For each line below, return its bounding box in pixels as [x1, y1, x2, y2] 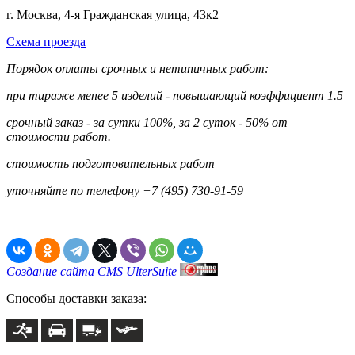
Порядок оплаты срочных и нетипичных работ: [6, 62, 269, 76]
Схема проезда [6, 35, 86, 49]
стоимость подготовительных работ [6, 157, 215, 171]
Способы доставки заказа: [6, 292, 147, 306]
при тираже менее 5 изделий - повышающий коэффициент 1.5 [6, 89, 343, 103]
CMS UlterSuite [97, 265, 177, 279]
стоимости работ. [6, 130, 111, 144]
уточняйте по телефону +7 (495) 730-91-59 [6, 184, 243, 198]
